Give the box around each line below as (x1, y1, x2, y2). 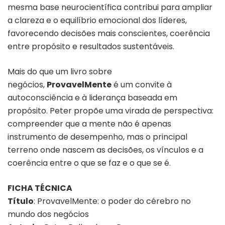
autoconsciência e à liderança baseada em (8, 91, 177, 103)
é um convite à (111, 78, 172, 90)
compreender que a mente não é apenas (8, 118, 171, 130)
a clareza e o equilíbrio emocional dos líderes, (8, 14, 187, 26)
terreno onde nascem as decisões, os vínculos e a (8, 144, 203, 156)
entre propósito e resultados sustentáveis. (8, 40, 174, 52)
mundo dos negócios (8, 208, 89, 220)
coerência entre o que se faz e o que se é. (8, 157, 171, 169)
